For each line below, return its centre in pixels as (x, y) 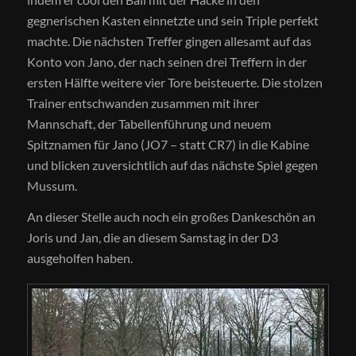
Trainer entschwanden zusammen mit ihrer (143, 103)
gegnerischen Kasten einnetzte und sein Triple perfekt (172, 20)
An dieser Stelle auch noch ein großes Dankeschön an (171, 217)
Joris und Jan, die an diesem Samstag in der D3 (152, 238)
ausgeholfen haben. (79, 258)
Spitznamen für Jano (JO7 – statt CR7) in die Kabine (168, 144)
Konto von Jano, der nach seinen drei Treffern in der (166, 61)
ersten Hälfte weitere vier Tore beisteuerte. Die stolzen (174, 82)
